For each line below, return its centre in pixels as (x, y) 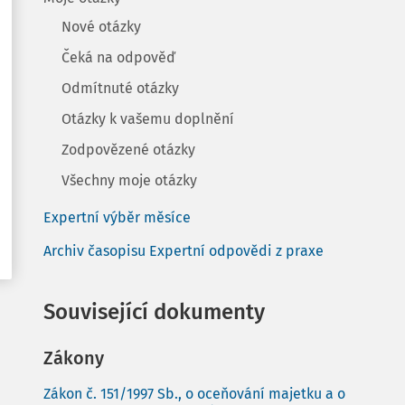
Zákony (74, 358)
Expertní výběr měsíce (117, 217)
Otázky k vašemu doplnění (148, 119)
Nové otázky (101, 27)
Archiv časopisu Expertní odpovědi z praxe (184, 251)
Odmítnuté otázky (120, 88)
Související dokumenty (154, 312)
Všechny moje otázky (129, 180)
